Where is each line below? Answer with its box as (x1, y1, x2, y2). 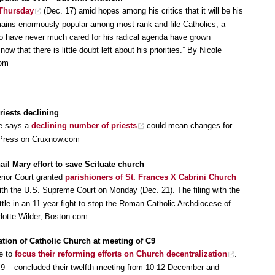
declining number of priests (31, 121, 137, 131)
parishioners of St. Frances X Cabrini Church (65, 172, 236, 182)
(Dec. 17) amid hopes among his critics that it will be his (41, 6, 243, 16)
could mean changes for (144, 121, 232, 131)
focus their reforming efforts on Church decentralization (15, 249, 227, 259)
